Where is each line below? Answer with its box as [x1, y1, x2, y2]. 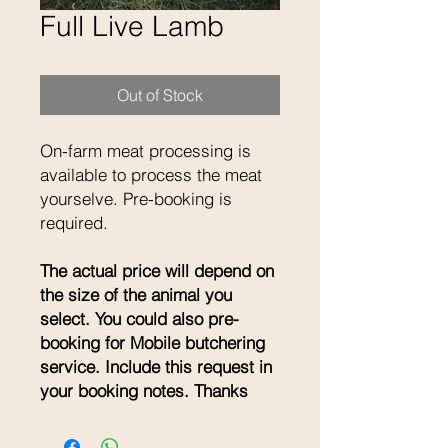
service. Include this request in [40, 356, 272, 377]
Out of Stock [117, 85, 203, 105]
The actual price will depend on [40, 260, 274, 281]
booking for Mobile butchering [40, 332, 265, 353]
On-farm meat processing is [40, 140, 251, 161]
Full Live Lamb [40, 9, 224, 43]
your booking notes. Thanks [40, 380, 248, 401]
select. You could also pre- [40, 308, 239, 329]
